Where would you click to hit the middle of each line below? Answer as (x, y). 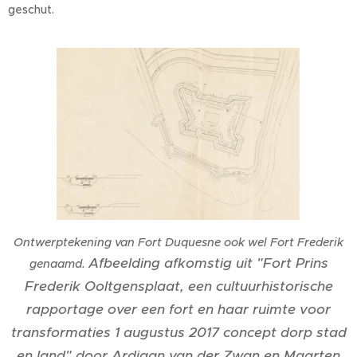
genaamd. (59, 264)
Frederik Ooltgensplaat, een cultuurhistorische (178, 286)
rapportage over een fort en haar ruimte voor (178, 310)
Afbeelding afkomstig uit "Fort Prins (208, 263)
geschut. (31, 10)
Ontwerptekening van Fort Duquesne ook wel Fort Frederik (178, 243)
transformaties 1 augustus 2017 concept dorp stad (178, 333)
